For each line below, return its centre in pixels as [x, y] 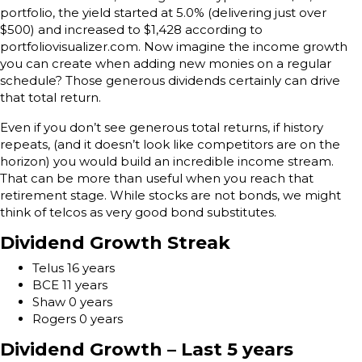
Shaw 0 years [74, 301]
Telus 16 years [74, 267]
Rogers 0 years [78, 318]
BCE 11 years [70, 284]
